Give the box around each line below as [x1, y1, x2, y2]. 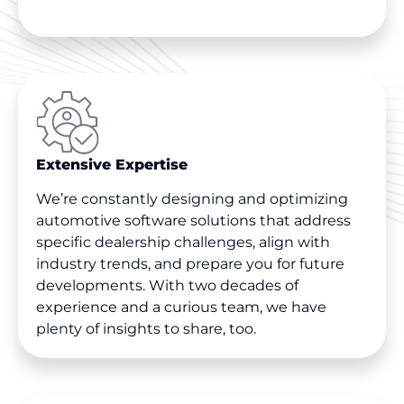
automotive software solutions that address [36, 212, 351, 230]
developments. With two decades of [36, 277, 298, 295]
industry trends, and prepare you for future [36, 255, 344, 273]
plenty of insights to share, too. [36, 320, 260, 338]
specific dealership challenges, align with [36, 234, 330, 252]
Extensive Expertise [36, 155, 192, 173]
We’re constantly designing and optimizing [36, 190, 348, 208]
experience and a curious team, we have [36, 298, 326, 317]
